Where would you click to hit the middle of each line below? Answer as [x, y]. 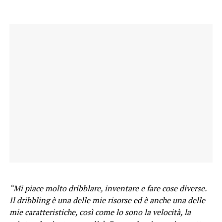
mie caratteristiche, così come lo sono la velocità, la [100, 212]
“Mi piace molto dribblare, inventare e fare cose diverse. [108, 188]
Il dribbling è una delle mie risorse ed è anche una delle [107, 200]
